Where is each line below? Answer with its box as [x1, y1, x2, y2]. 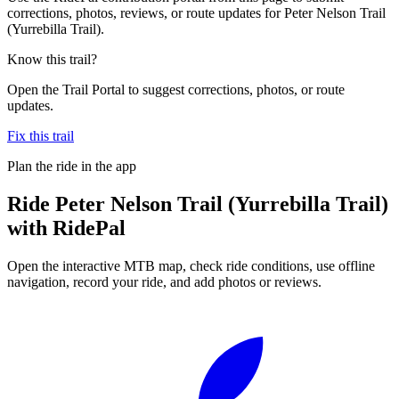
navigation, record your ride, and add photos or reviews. [7, 273, 322, 289]
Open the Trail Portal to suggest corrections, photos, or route [7, 81, 345, 97]
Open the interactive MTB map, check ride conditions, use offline [7, 257, 375, 273]
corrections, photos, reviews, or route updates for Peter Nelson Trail [7, 4, 386, 20]
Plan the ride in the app [7, 158, 136, 174]
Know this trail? [7, 51, 97, 67]
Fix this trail [7, 127, 74, 143]
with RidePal [7, 216, 126, 240]
